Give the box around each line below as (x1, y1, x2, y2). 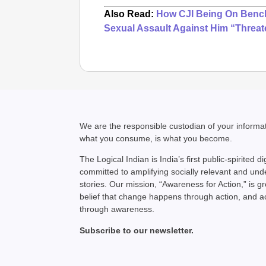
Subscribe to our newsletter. (80, 225, 194, 235)
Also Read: (104, 9, 157, 19)
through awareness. (80, 204, 155, 214)
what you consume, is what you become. (80, 133, 233, 143)
